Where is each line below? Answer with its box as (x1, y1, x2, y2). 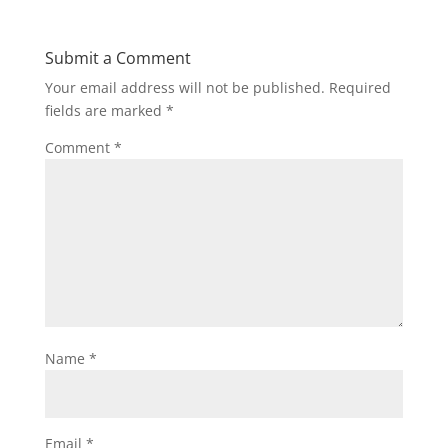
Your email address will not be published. (44, 78, 325, 97)
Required (328, 78, 391, 97)
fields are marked (44, 101, 166, 120)
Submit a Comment (44, 47, 191, 69)
